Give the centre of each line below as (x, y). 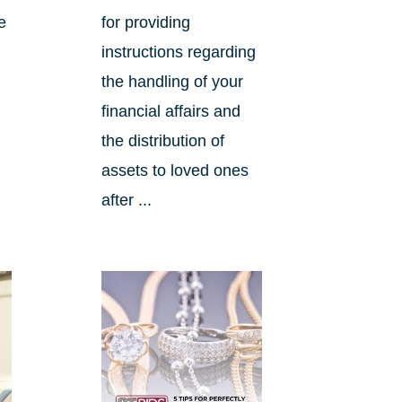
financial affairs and (170, 111)
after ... (126, 200)
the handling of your (172, 81)
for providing (145, 22)
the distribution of (162, 140)
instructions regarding (178, 52)
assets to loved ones (175, 170)
